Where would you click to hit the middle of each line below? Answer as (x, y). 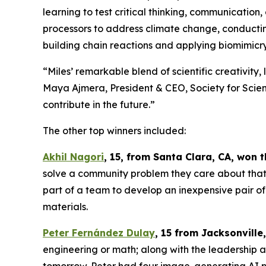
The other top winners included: (114, 131)
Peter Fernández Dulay (99, 233)
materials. (65, 207)
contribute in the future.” (99, 105)
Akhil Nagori (73, 157)
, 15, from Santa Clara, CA (167, 157)
